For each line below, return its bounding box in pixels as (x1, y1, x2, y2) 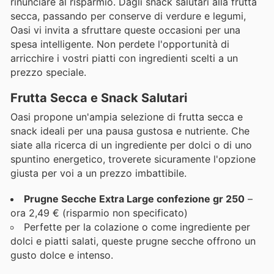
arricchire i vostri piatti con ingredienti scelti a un (10, 51, 238, 64)
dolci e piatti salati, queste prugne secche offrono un (10, 235, 256, 248)
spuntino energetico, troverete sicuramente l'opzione (10, 152, 256, 165)
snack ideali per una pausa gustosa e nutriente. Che (10, 124, 250, 137)
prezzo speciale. (10, 65, 86, 78)
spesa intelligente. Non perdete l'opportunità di (10, 37, 229, 50)
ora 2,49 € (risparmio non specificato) (10, 207, 188, 220)
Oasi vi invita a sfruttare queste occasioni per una (10, 23, 240, 36)
